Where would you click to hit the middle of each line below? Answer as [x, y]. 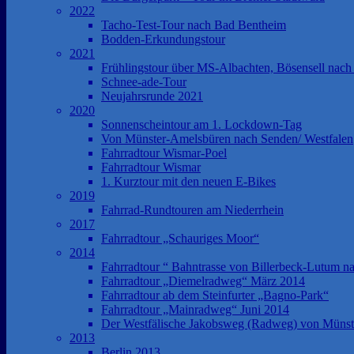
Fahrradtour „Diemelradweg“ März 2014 [203, 281]
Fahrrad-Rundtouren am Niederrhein [192, 210]
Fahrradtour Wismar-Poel [164, 153]
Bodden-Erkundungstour [163, 39]
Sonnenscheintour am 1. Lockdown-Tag [201, 124]
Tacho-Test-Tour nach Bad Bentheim [194, 25]
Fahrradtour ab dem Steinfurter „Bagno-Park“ [215, 295]
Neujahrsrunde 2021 [152, 96]
